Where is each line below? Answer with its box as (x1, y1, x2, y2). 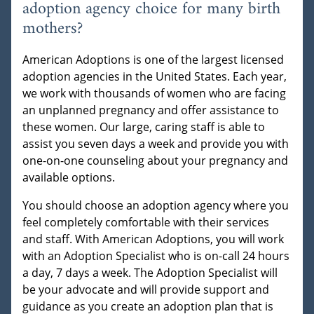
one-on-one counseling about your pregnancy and (22, 153, 288, 169)
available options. (22, 170, 115, 186)
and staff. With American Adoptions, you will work (22, 231, 284, 247)
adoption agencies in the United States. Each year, (22, 69, 287, 85)
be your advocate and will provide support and (22, 282, 269, 298)
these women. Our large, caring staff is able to (22, 119, 265, 135)
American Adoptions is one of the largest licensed (22, 52, 284, 68)
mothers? (22, 14, 83, 44)
